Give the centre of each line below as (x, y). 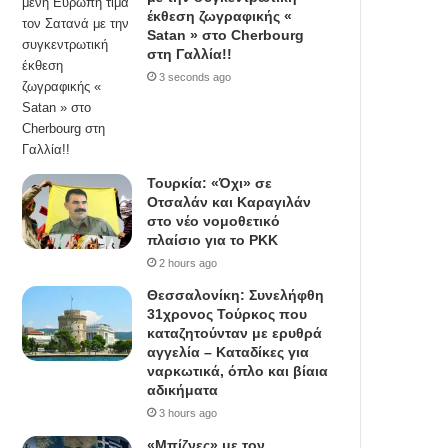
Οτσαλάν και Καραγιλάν (229, 202)
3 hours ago (188, 413)
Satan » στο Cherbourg (226, 35)
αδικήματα (183, 390)
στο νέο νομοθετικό (214, 221)
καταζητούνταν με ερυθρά (235, 333)
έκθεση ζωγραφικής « (220, 16)
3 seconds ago (195, 77)
